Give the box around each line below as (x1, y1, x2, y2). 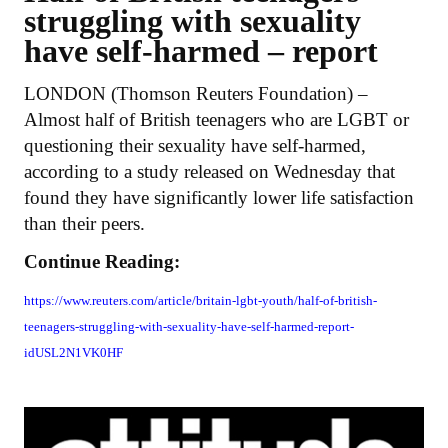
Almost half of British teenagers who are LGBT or (24, 108, 409, 130)
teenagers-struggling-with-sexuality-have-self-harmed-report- (24, 318, 354, 334)
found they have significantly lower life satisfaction (24, 186, 414, 208)
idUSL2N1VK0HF (24, 344, 126, 360)
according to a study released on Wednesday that (24, 160, 395, 182)
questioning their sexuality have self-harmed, (24, 134, 366, 156)
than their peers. (24, 212, 145, 234)
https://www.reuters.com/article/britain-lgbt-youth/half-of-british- (24, 292, 377, 308)
